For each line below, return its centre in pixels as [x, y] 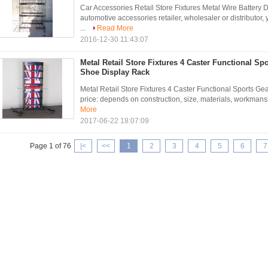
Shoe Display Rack [115, 72]
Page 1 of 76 [51, 146]
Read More [115, 28]
